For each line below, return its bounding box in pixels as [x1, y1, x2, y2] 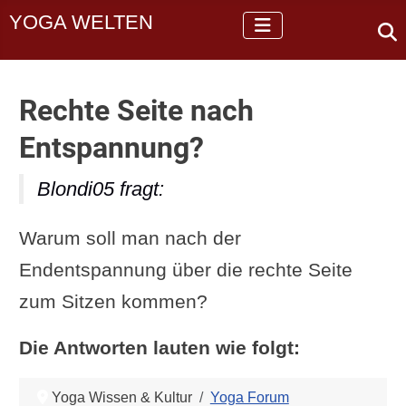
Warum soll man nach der [18, 227, 241, 248]
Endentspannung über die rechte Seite [18, 258, 353, 280]
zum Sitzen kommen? [18, 290, 208, 312]
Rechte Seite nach [18, 92, 254, 128]
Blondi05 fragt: [36, 177, 164, 200]
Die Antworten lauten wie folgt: [18, 336, 300, 358]
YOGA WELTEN [9, 11, 154, 34]
